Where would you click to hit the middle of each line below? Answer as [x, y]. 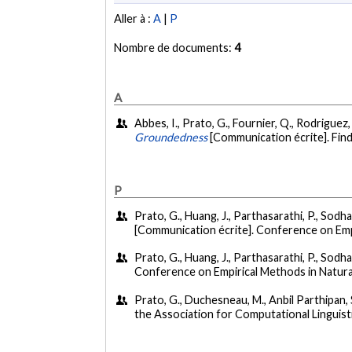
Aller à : [134, 19]
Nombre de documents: [174, 48]
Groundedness [171, 137]
